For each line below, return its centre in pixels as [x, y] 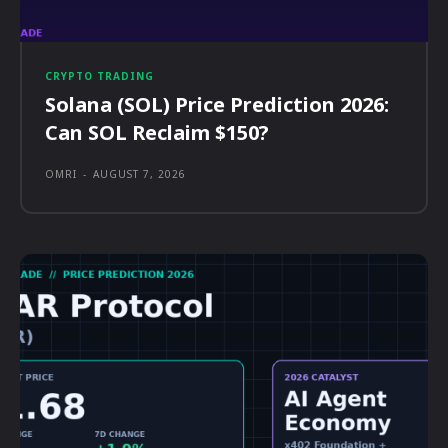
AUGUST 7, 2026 [139, 174]
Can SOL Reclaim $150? [157, 133]
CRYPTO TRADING [99, 76]
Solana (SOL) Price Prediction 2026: [217, 105]
